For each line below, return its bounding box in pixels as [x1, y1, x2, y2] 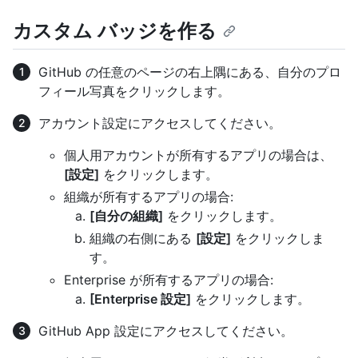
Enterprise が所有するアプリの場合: [64, 272, 273, 288]
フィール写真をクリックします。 [38, 83, 230, 100]
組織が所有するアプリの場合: [64, 189, 233, 205]
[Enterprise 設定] [89, 291, 191, 308]
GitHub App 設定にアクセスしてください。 [38, 323, 293, 340]
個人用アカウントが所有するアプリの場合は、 [64, 147, 332, 164]
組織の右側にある [89, 230, 196, 247]
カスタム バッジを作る [13, 19, 217, 43]
